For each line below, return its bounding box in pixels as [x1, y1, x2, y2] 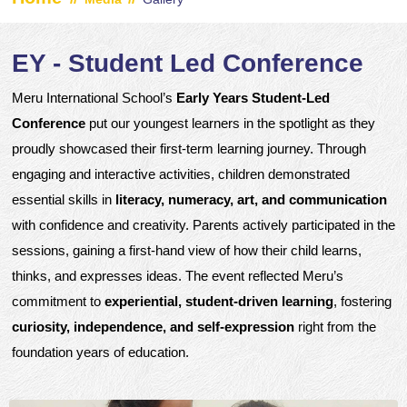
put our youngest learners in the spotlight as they [84, 115, 375, 131]
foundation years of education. [11, 344, 189, 360]
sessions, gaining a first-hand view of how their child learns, [11, 243, 362, 258]
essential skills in [11, 192, 115, 207]
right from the [293, 319, 376, 334]
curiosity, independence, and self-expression [11, 319, 294, 334]
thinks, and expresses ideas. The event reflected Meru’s [11, 268, 343, 283]
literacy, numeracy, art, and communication [114, 192, 387, 207]
